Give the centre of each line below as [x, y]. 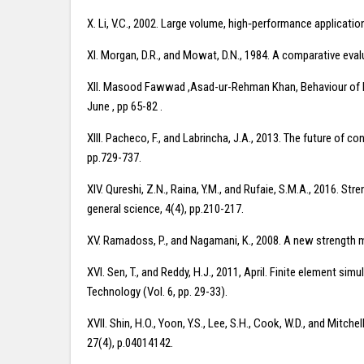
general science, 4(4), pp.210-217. [165, 209]
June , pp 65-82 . [125, 106]
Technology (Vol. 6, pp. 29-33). [157, 292]
